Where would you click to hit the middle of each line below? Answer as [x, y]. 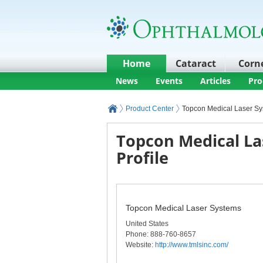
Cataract [195, 63]
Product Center [150, 109]
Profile [142, 158]
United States [147, 224]
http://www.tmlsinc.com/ [192, 245]
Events [169, 81]
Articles [215, 81]
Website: [140, 245]
